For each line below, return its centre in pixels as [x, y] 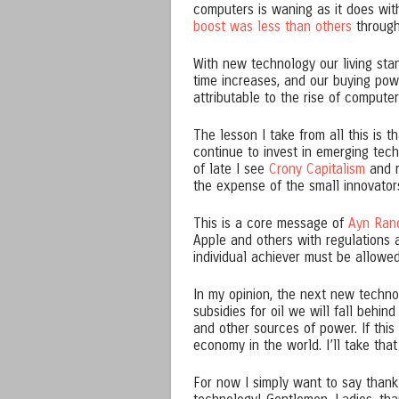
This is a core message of [271, 224]
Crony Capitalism [317, 170]
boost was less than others [273, 27]
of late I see [231, 170]
